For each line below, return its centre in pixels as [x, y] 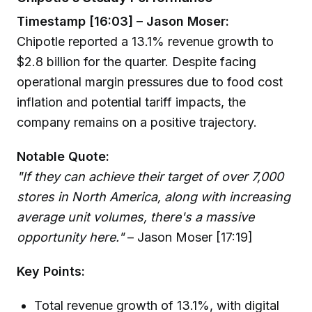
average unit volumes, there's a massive [135, 217]
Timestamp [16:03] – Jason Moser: [123, 22]
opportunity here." [70, 237]
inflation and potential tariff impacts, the [131, 102]
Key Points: [51, 271]
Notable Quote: [63, 157]
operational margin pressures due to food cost [150, 82]
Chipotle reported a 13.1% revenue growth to [145, 42]
